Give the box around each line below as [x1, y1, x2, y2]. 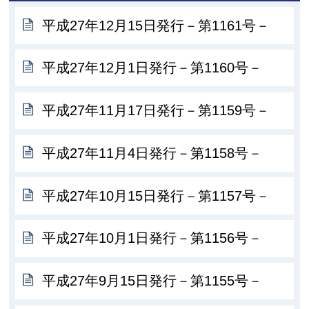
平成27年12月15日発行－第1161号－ [42, 17, 270, 33]
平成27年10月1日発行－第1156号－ [42, 230, 263, 246]
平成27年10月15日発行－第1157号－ [42, 188, 270, 203]
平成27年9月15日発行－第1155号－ [42, 273, 263, 289]
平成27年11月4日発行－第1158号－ [42, 145, 263, 161]
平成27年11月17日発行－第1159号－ [42, 103, 270, 119]
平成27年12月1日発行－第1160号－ [42, 60, 263, 76]
